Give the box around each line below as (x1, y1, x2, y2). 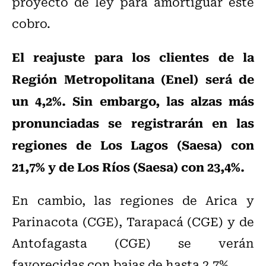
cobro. (12, 14, 50, 33)
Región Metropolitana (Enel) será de (12, 69, 254, 88)
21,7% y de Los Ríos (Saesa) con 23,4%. (12, 157, 245, 176)
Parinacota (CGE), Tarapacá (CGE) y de (12, 212, 254, 231)
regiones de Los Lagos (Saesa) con (12, 135, 254, 154)
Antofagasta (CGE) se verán (12, 233, 254, 252)
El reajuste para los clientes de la (12, 47, 254, 66)
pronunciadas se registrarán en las (12, 113, 254, 132)
